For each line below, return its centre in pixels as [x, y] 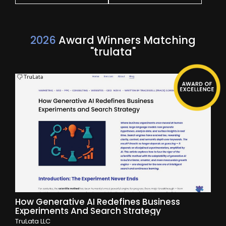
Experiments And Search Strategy [88, 211]
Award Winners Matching [126, 40]
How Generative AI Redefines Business [98, 202]
